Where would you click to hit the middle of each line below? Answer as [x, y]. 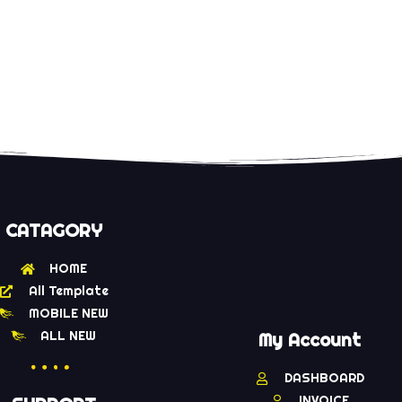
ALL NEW [69, 336]
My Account [309, 341]
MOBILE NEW [68, 314]
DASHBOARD [324, 378]
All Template [68, 291]
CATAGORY [53, 231]
